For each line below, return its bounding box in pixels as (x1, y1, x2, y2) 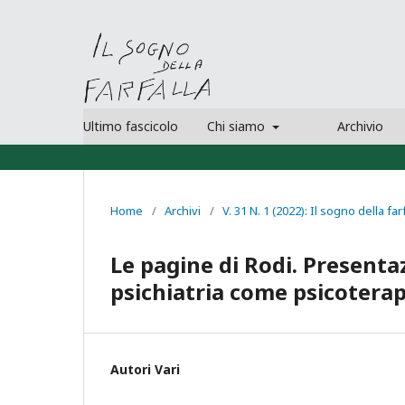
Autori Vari (110, 360, 180, 378)
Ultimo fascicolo (83, 117, 178, 135)
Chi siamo (207, 117, 268, 135)
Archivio (336, 117, 383, 135)
